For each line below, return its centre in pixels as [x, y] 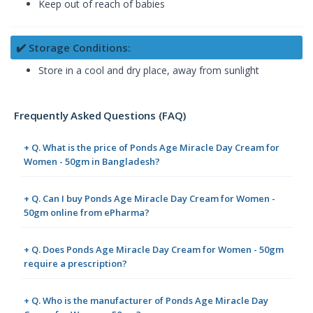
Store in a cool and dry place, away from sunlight [149, 70]
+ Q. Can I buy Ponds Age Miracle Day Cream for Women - [150, 198]
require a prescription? [75, 263]
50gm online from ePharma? [87, 212]
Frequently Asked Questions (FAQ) [100, 115]
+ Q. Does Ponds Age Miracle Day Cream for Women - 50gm [154, 249]
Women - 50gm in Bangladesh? [92, 161]
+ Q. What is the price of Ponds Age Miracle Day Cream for [152, 147]
